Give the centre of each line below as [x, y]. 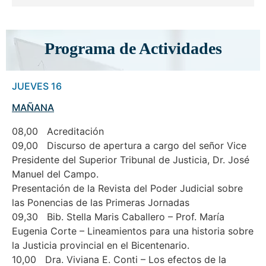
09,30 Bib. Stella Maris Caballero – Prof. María [118, 217]
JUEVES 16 [37, 86]
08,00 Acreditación [58, 132]
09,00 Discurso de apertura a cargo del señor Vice [129, 146]
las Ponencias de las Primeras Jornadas [101, 203]
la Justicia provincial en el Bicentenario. [101, 246]
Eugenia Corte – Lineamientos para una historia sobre [133, 231]
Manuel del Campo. [55, 174]
